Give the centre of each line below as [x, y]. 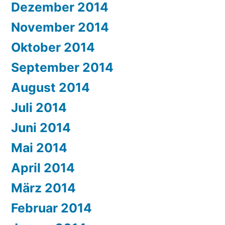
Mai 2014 [39, 148]
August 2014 [50, 88]
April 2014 [43, 168]
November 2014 [60, 27]
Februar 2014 [51, 208]
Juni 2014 [41, 128]
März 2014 [43, 188]
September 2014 [62, 68]
